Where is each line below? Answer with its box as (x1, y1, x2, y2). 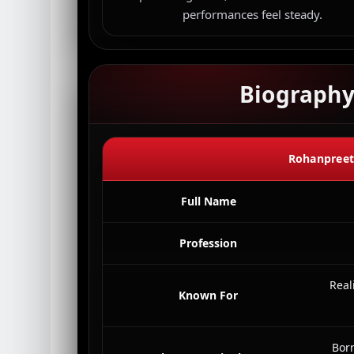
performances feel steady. (183, 6, 323, 22)
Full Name (180, 194, 236, 209)
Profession (179, 235, 237, 250)
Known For (179, 288, 238, 303)
